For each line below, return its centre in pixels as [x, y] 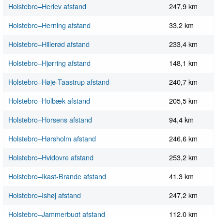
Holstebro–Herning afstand [49, 25]
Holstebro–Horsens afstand [50, 120]
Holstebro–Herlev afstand [47, 6]
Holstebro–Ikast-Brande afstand [57, 176]
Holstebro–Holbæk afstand [49, 101]
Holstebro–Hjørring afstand [49, 63]
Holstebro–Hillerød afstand [49, 44]
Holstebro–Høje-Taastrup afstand [59, 82]
